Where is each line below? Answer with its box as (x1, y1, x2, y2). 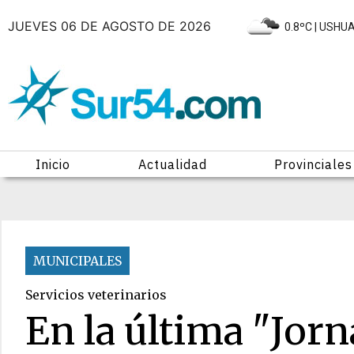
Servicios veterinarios (25, 287, 167, 303)
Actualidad (137, 156, 207, 172)
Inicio (35, 156, 70, 172)
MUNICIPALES (33, 253, 122, 269)
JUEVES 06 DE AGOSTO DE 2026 (8, 17, 215, 34)
